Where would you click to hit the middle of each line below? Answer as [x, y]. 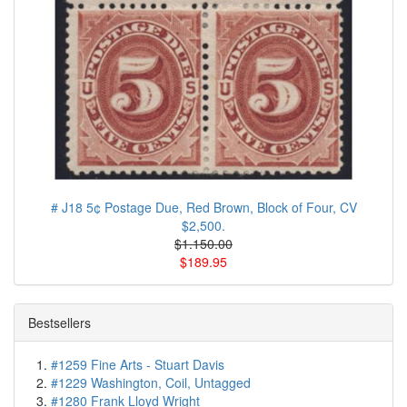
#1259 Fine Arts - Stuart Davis [138, 365]
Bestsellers [60, 323]
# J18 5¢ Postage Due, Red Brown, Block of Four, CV [203, 208]
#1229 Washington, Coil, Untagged [151, 383]
